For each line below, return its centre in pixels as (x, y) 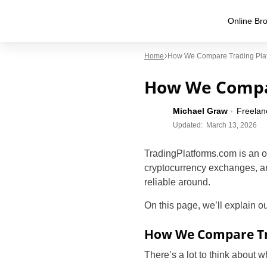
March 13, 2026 (232, 125)
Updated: (188, 125)
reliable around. (177, 182)
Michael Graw (200, 111)
